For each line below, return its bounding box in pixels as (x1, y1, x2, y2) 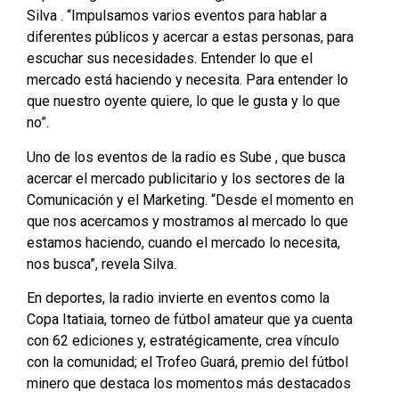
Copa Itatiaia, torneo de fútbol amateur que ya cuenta (27, 311, 353, 329)
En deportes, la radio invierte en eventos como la (27, 289, 330, 307)
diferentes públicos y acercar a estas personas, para (27, 28, 354, 46)
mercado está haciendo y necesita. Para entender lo (27, 71, 348, 89)
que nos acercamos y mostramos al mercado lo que (27, 212, 348, 230)
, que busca (272, 148, 346, 166)
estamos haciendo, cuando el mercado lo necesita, (27, 233, 340, 251)
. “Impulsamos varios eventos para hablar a (57, 7, 327, 25)
